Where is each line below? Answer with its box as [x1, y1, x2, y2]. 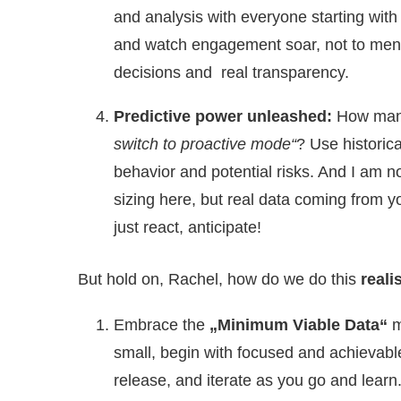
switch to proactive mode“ [114, 134, 296, 153]
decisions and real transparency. [114, 63, 349, 81]
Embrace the [114, 315, 209, 334]
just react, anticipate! [114, 218, 261, 236]
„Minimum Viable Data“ [209, 315, 388, 334]
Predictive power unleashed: [114, 107, 332, 125]
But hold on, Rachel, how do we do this [78, 269, 361, 288]
